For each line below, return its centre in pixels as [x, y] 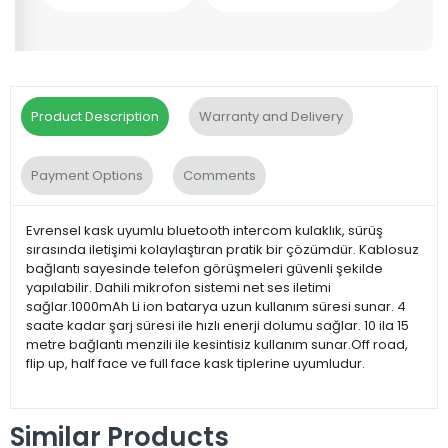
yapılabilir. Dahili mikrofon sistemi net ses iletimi [178, 287]
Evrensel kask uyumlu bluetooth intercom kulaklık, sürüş [204, 230]
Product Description [95, 116]
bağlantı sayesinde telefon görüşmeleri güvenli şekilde [204, 268]
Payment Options [87, 175]
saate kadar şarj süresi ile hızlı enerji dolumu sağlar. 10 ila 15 [217, 325]
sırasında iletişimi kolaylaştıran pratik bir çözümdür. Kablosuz [222, 249]
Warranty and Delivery [271, 116]
